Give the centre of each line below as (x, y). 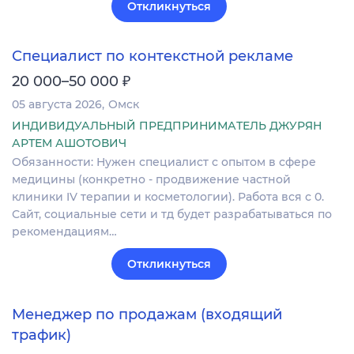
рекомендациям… (64, 232)
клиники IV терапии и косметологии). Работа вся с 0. (168, 197)
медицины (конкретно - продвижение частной (151, 180)
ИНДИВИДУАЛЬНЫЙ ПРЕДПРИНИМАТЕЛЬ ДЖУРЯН (167, 126)
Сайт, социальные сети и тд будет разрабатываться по (172, 215)
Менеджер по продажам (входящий (147, 314)
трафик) (41, 335)
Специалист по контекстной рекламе (153, 56)
